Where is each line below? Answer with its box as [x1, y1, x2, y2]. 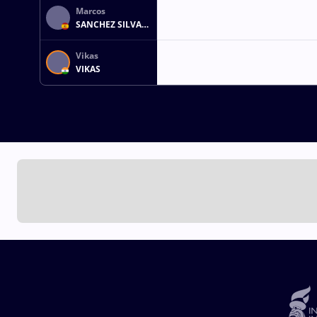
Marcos [76, 5, 105, 17]
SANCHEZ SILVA [76, 18, 142, 31]
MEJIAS [76, 32, 105, 45]
